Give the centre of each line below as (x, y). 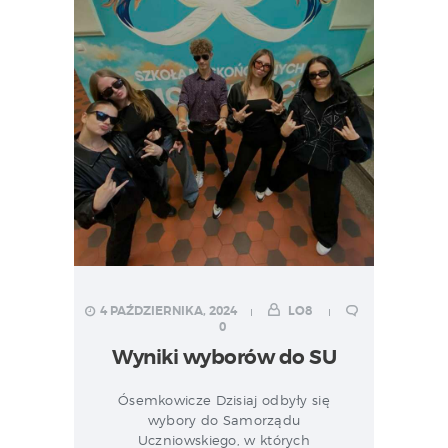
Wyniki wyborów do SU (224, 357)
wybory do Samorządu (224, 420)
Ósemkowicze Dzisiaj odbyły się (223, 400)
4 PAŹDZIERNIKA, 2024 (168, 311)
